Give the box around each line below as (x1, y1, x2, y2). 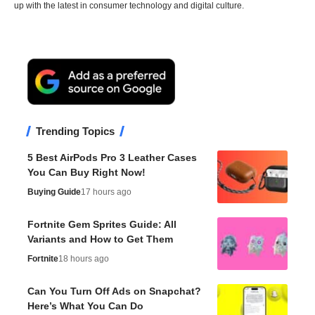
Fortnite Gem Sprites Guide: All (27, 218, 176, 230)
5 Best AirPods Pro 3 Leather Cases (27, 151, 197, 163)
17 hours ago (81, 186, 131, 197)
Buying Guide (27, 186, 81, 197)
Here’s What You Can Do (27, 300, 143, 311)
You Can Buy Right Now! (27, 166, 146, 178)
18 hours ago (58, 253, 109, 264)
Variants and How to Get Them (27, 233, 173, 245)
